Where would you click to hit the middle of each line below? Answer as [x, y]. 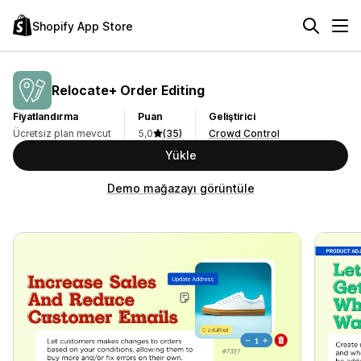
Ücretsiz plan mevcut [62, 133]
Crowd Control [244, 133]
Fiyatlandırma [46, 116]
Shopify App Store [83, 26]
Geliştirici [232, 116]
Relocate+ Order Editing [128, 90]
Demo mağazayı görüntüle [180, 188]
